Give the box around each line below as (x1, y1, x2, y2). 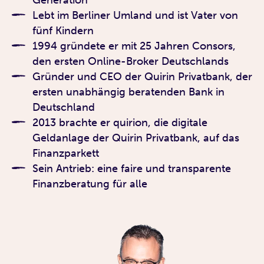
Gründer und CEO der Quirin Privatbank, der (32, 70, 252, 83)
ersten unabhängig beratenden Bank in (32, 85, 225, 98)
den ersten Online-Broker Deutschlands (32, 54, 229, 68)
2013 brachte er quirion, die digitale (32, 115, 207, 129)
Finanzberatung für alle (32, 177, 147, 190)
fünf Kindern (32, 24, 94, 37)
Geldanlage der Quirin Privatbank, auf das (32, 131, 239, 144)
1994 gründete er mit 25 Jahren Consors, (32, 39, 236, 52)
